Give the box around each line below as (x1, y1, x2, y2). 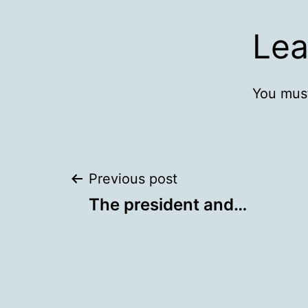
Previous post (89, 170, 177, 187)
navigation (68, 210, 228, 250)
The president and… (89, 195, 247, 214)
